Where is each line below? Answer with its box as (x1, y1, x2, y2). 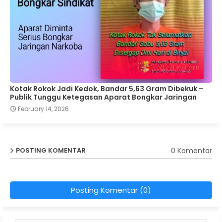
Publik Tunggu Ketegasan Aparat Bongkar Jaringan (10, 92, 197, 103)
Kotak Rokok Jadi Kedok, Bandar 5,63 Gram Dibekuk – (10, 84, 204, 94)
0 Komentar (171, 145, 212, 156)
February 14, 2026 (18, 105, 69, 113)
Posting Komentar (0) (71, 185, 151, 196)
